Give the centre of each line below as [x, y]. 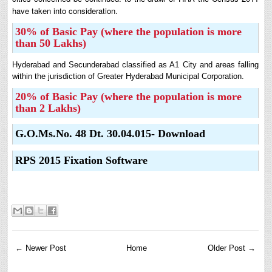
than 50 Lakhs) [53, 43]
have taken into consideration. [65, 11]
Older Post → [231, 248]
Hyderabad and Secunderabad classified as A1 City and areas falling [135, 65]
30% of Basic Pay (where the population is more [129, 32]
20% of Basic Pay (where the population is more [129, 97]
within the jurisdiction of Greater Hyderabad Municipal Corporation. [128, 76]
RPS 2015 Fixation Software [82, 161]
